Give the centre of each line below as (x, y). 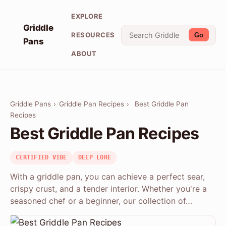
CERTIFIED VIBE (41, 158)
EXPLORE (87, 16)
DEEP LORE (95, 158)
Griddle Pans (31, 104)
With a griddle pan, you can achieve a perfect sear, (107, 177)
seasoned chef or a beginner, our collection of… (101, 201)
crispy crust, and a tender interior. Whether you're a (108, 189)
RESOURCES (93, 35)
